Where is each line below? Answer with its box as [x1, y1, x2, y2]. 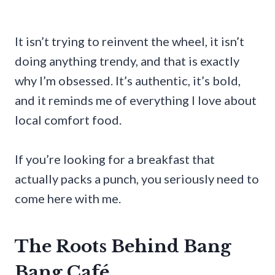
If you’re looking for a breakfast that [15, 151, 215, 166]
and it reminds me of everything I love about [15, 92, 257, 107]
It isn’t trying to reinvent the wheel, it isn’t [15, 33, 244, 48]
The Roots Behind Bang [15, 235, 231, 257]
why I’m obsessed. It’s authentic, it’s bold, [15, 72, 241, 88]
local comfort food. [15, 112, 122, 127]
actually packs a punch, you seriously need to [15, 171, 259, 186]
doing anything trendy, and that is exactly [15, 53, 239, 68]
